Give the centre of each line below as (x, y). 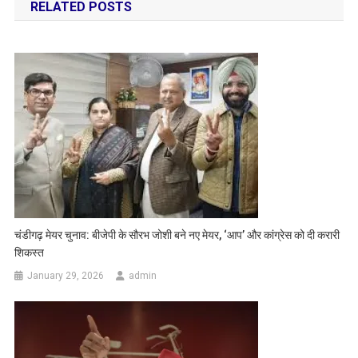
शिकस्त (30, 252)
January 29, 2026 (66, 275)
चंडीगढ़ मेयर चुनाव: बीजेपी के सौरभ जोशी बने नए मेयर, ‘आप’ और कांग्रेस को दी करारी (177, 235)
